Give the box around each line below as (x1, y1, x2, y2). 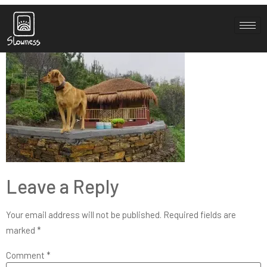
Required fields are (163, 209, 236, 221)
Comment (6, 250, 46, 261)
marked (6, 225, 37, 236)
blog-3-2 (12, 5, 101, 33)
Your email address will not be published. (6, 209, 162, 221)
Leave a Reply (6, 175, 119, 198)
